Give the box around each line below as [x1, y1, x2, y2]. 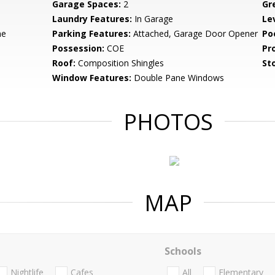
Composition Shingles [76, 57, 165, 69]
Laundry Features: [52, 13, 133, 25]
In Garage [132, 13, 174, 25]
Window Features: [52, 72, 132, 83]
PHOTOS [123, 107, 213, 137]
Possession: [52, 42, 105, 54]
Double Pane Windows [131, 72, 225, 83]
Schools [164, 244, 201, 258]
